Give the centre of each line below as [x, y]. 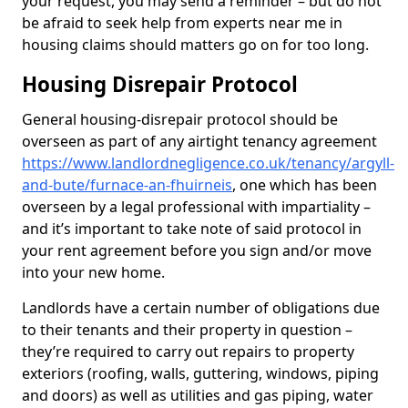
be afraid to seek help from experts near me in [182, 23]
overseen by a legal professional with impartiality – [196, 207]
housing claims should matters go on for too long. [195, 45]
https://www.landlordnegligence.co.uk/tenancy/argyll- [208, 163]
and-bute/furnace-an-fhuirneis [127, 185]
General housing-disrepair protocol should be [180, 119]
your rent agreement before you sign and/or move [197, 250]
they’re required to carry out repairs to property [188, 352]
